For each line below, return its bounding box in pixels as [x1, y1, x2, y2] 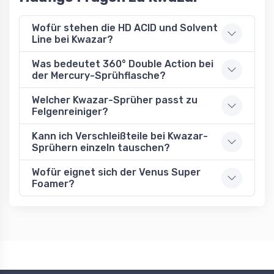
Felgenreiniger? [32, 105, 108, 117]
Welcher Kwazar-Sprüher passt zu [32, 94, 198, 106]
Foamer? [32, 177, 75, 190]
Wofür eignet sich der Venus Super [32, 166, 201, 178]
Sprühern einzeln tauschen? [32, 141, 170, 154]
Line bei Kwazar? [32, 33, 113, 45]
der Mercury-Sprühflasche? [32, 69, 166, 81]
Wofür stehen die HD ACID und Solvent [32, 21, 218, 34]
